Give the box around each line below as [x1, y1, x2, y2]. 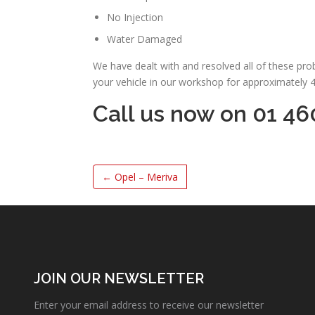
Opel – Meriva [115, 169, 178, 184]
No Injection [107, 10, 163, 24]
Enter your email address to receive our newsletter [34, 297, 264, 311]
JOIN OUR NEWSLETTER [34, 269, 204, 287]
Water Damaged [107, 32, 182, 46]
